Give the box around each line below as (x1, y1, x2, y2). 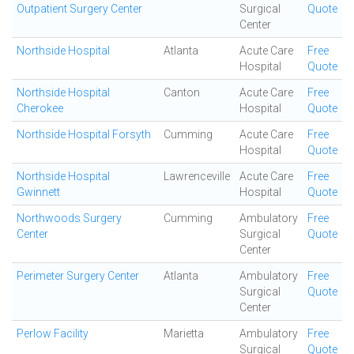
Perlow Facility (17, 327, 88, 340)
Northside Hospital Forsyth (17, 128, 151, 141)
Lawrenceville (164, 170, 230, 183)
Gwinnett (17, 186, 60, 198)
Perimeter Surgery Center (17, 269, 139, 282)
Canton (164, 86, 200, 99)
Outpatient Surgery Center (17, 2, 142, 15)
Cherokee (17, 102, 63, 115)
